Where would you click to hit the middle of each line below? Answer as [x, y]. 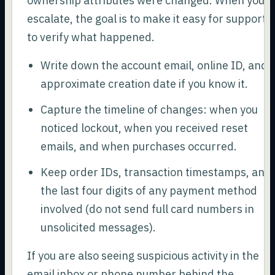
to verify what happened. [91, 37]
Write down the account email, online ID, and [154, 65]
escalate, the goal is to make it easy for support [147, 18]
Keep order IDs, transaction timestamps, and [156, 172]
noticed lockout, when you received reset [144, 128]
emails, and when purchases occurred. [138, 146]
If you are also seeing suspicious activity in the [143, 255]
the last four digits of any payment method [149, 190]
